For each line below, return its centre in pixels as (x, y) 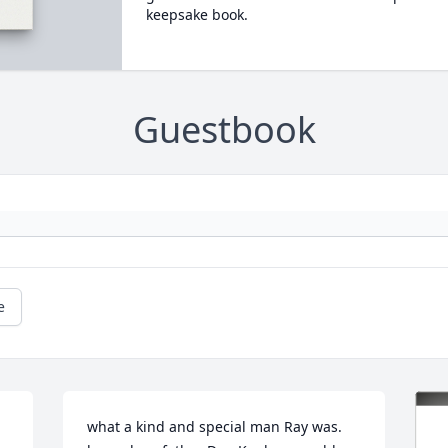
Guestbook (224, 130)
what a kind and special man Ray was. (215, 427)
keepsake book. (196, 14)
